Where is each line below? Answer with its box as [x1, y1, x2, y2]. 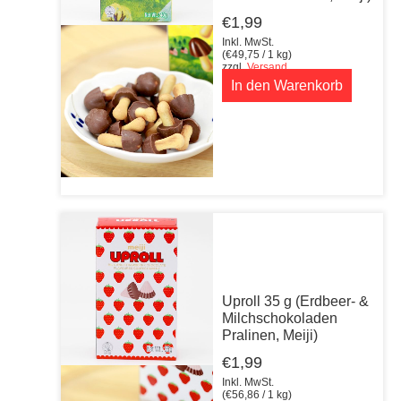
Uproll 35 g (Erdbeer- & [222, 293, 369, 309]
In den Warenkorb [231, 77, 343, 93]
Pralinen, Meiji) [222, 327, 318, 343]
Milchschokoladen [222, 310, 337, 326]
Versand [247, 60, 287, 73]
